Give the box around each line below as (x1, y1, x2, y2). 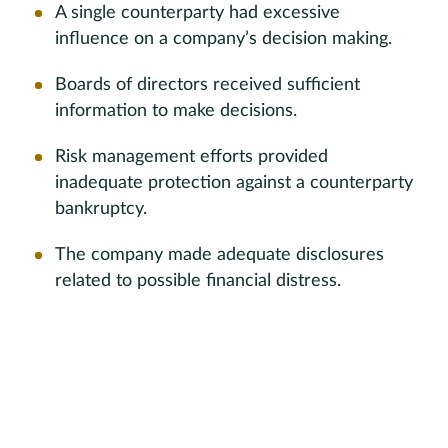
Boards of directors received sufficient (55, 76, 360, 94)
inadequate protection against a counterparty (55, 174, 413, 192)
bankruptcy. (55, 200, 147, 218)
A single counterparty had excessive (55, 4, 340, 22)
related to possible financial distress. (55, 272, 341, 290)
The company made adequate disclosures (55, 246, 384, 264)
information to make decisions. (55, 102, 297, 120)
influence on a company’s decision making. (55, 30, 392, 48)
